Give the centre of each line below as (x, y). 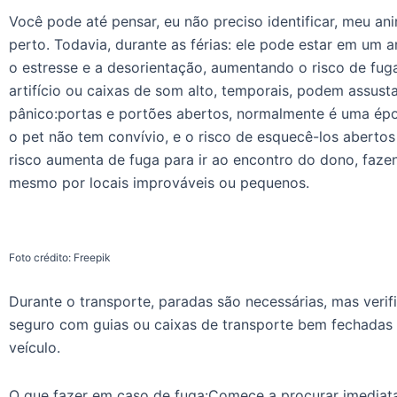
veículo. (35, 347)
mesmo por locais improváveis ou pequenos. (159, 182)
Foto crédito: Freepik (60, 257)
